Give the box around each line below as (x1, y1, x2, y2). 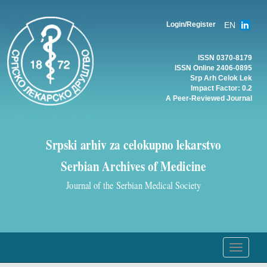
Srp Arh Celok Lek (190, 74, 252, 82)
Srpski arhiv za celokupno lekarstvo (46, 133, 221, 154)
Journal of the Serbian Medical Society (66, 178, 201, 192)
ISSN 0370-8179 (198, 54, 252, 62)
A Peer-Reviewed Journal (166, 94, 252, 103)
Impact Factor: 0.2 (191, 84, 252, 92)
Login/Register (166, 20, 216, 29)
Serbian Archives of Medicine (61, 155, 206, 176)
